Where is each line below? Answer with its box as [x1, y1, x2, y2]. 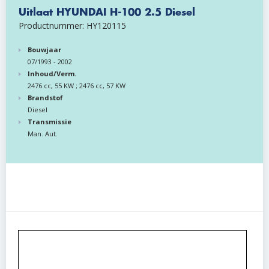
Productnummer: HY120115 [19, 20, 126, 31]
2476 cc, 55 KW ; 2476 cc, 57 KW [28, 81, 125, 90]
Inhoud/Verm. [28, 69, 76, 78]
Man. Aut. [28, 129, 58, 138]
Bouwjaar [28, 45, 61, 54]
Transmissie [28, 117, 71, 126]
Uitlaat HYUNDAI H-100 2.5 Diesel [19, 7, 195, 17]
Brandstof [28, 93, 63, 102]
